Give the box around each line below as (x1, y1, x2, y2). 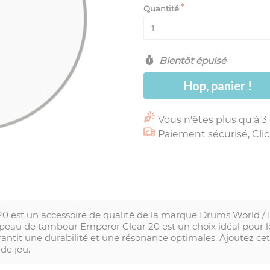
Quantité (143, 4, 179, 13)
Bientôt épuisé (156, 55, 226, 66)
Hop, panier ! (184, 78, 252, 93)
